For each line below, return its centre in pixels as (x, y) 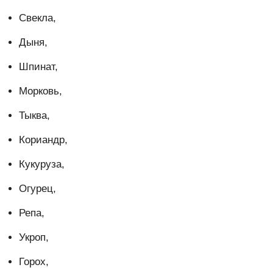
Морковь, (41, 91)
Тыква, (34, 116)
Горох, (34, 262)
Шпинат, (38, 67)
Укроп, (34, 238)
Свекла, (37, 18)
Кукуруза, (42, 165)
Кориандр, (43, 140)
